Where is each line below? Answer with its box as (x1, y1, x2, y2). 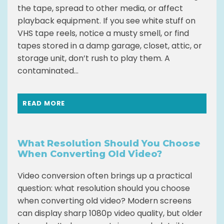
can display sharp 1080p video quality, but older (17, 207, 202, 219)
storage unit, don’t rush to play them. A (17, 52, 170, 64)
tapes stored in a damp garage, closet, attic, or (17, 39, 202, 51)
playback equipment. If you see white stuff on (17, 14, 195, 26)
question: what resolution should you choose (17, 182, 190, 194)
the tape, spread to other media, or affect (17, 2, 183, 14)
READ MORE (22, 98, 65, 108)
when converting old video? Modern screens (17, 194, 191, 206)
